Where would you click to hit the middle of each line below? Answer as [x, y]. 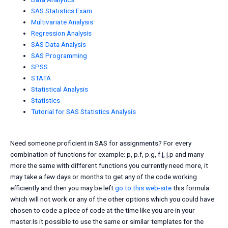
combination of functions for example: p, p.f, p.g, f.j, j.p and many [107, 154]
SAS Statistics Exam [62, 10]
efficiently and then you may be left [63, 188]
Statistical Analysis [60, 89]
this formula [190, 188]
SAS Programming [59, 55]
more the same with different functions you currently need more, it [109, 166]
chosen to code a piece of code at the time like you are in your [103, 210]
